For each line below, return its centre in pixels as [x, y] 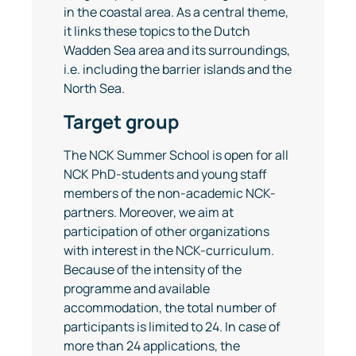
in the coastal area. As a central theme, [176, 12]
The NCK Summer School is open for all [176, 155]
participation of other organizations [166, 231]
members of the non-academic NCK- [170, 193]
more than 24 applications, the [152, 346]
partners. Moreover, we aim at [149, 212]
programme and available [137, 288]
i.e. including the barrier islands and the [178, 69]
